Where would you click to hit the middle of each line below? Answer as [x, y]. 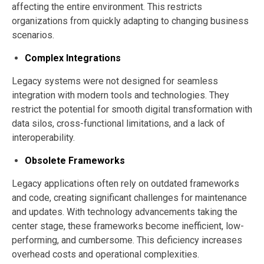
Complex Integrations [73, 58]
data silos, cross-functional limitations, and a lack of [118, 123]
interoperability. [43, 137]
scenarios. [33, 35]
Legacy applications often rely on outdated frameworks [126, 183]
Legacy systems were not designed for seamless [115, 81]
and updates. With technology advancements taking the [125, 212]
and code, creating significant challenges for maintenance [129, 197]
